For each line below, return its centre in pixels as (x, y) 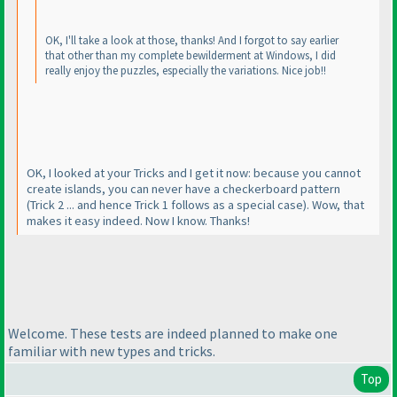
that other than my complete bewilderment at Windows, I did (191, 55)
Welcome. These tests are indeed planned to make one (173, 334)
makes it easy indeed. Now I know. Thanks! (138, 220)
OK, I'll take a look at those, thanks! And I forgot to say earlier (192, 40)
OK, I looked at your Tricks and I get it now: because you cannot (194, 172)
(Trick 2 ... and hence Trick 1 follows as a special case (165, 204)
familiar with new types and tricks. (112, 351)
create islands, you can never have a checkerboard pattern (183, 188)
